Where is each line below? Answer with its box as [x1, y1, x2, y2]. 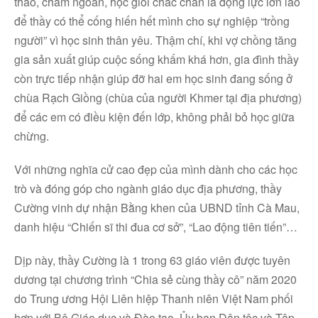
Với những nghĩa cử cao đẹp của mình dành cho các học [14, 161, 297, 177]
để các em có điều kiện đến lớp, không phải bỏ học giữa [14, 109, 295, 125]
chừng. [14, 128, 49, 144]
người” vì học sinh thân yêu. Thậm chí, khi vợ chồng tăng [14, 32, 297, 48]
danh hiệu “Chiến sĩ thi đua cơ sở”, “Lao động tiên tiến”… [14, 219, 297, 235]
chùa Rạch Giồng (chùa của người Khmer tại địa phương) [14, 89, 302, 106]
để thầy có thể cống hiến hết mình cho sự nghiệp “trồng [14, 13, 290, 29]
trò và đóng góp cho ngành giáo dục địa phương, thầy [14, 180, 282, 197]
